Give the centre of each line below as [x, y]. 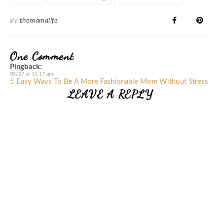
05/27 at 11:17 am [32, 74]
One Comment [42, 56]
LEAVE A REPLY [110, 94]
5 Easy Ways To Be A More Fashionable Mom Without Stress [109, 81]
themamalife [38, 20]
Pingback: [26, 67]
